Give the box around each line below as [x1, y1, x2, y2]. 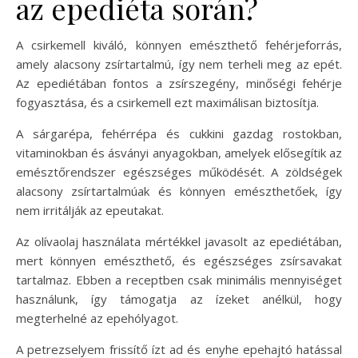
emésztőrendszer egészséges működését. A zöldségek [16, 164, 342, 181]
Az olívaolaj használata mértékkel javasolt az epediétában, [16, 233, 342, 250]
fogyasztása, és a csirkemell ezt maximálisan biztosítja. [16, 94, 319, 111]
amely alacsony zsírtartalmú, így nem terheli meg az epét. [16, 56, 342, 73]
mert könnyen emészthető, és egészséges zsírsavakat [16, 253, 342, 269]
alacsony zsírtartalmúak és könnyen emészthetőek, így [16, 183, 342, 200]
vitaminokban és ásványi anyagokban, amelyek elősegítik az [16, 145, 342, 161]
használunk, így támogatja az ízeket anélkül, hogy [16, 291, 342, 308]
